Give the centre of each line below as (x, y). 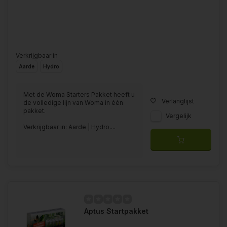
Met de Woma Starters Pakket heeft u (79, 94)
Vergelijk (179, 116)
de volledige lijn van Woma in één (73, 102)
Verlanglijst (178, 101)
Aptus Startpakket (116, 211)
